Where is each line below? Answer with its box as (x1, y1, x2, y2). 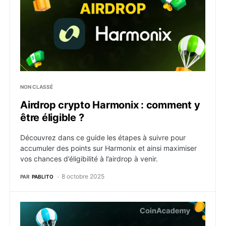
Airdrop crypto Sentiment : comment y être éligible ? (20, 202, 221, 212)
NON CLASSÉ (20, 84, 53, 90)
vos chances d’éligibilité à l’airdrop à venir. (20, 154, 158, 163)
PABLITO (32, 173, 53, 180)
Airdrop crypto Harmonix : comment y (20, 99, 200, 111)
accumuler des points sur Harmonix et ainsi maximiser (20, 144, 197, 152)
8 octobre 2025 (62, 173, 104, 180)
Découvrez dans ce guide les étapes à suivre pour (20, 133, 186, 142)
